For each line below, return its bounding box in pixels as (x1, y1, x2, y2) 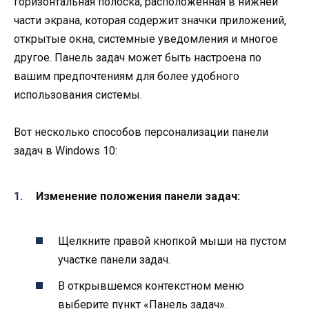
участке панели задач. (58, 252, 170, 266)
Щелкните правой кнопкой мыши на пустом (58, 234, 286, 248)
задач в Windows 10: (14, 144, 117, 158)
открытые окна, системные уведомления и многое (14, 32, 278, 46)
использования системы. (14, 88, 142, 102)
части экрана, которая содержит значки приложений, (14, 14, 286, 28)
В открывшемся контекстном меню (58, 279, 244, 293)
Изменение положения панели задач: (36, 189, 240, 203)
